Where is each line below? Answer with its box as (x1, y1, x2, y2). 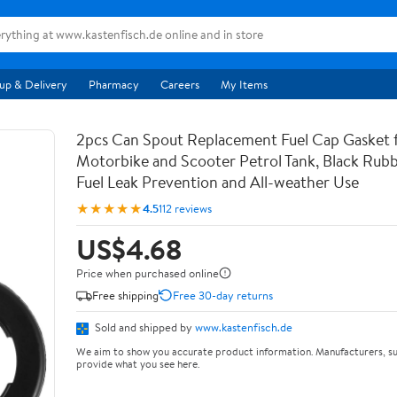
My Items (221, 76, 268, 92)
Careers (160, 76, 199, 92)
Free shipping (92, 286, 159, 303)
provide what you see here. (76, 355, 199, 371)
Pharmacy (89, 76, 139, 92)
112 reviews (159, 199, 212, 216)
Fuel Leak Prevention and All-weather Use (76, 171, 359, 193)
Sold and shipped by (92, 319, 195, 335)
